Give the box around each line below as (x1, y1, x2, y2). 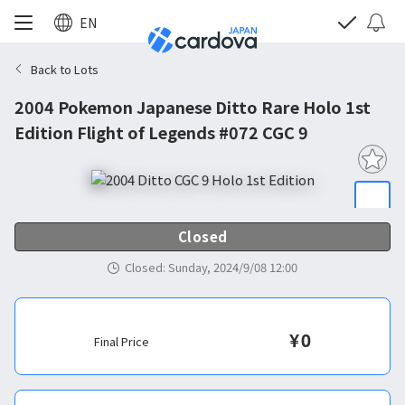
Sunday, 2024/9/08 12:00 (168, 259, 297, 276)
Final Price (94, 333, 149, 350)
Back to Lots (31, 60, 99, 78)
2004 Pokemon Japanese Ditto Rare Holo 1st (14, 95, 371, 118)
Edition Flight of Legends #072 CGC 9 (14, 120, 308, 144)
